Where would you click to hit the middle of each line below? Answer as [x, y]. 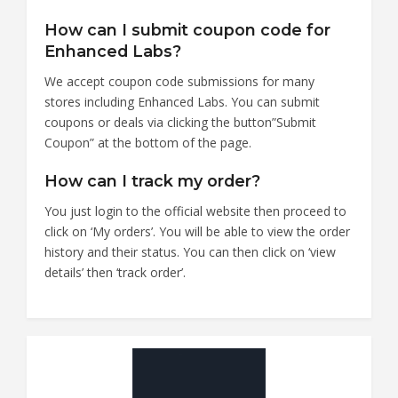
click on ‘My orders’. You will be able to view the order [197, 231]
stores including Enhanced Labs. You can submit [182, 101]
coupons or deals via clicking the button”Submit [180, 122]
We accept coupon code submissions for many [179, 81]
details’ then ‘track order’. [115, 272]
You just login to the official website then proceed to [195, 211]
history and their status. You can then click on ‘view [190, 251]
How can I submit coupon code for [187, 29]
